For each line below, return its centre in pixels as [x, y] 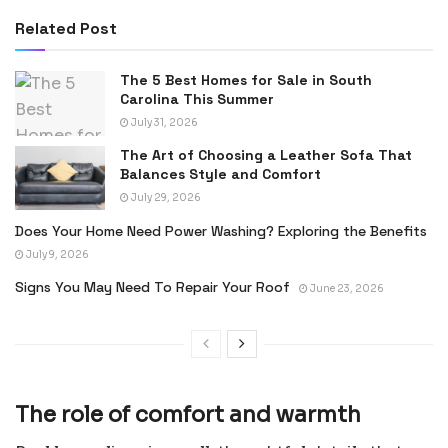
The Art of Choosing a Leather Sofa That [266, 154]
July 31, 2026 [163, 123]
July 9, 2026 [56, 255]
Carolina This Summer [197, 99]
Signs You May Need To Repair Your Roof [152, 287]
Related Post [66, 29]
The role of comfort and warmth [188, 414]
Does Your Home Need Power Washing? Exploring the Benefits [221, 231]
